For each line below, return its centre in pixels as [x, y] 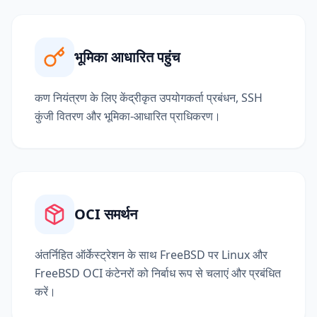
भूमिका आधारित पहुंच [127, 57]
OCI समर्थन [106, 214]
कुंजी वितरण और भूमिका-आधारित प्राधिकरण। [128, 116]
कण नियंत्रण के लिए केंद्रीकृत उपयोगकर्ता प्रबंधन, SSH [149, 97]
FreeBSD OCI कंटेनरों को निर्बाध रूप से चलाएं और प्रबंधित [158, 273]
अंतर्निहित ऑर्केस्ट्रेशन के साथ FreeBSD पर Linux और [151, 254]
